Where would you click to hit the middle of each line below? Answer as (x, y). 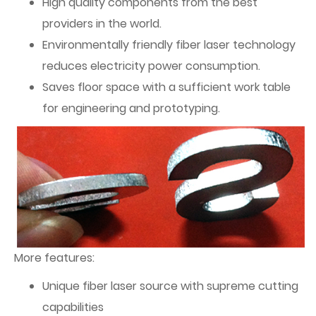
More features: (54, 258)
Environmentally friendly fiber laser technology (169, 45)
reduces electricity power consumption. (151, 66)
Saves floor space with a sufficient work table (166, 87)
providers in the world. (102, 24)
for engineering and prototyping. (131, 108)
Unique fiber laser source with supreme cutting (170, 286)
